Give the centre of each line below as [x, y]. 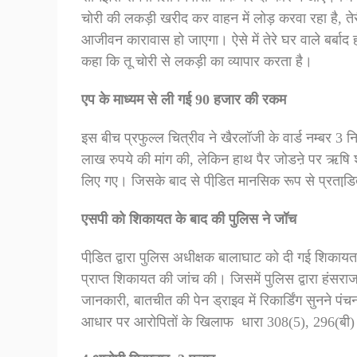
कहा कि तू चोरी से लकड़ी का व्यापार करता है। [197, 62]
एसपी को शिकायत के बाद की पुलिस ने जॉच [189, 219]
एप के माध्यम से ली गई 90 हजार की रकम [184, 100]
